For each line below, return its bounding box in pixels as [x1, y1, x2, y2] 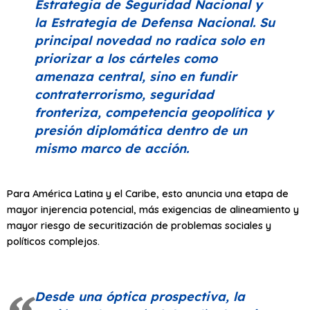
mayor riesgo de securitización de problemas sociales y [7, 219, 271, 232]
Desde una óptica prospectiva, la [35, 288, 245, 304]
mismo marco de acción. [35, 140, 189, 156]
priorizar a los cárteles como [35, 50, 217, 66]
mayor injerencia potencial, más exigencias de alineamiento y [7, 203, 299, 217]
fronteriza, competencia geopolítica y [35, 104, 273, 120]
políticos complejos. [7, 235, 100, 248]
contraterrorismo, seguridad [35, 86, 214, 102]
